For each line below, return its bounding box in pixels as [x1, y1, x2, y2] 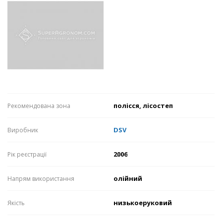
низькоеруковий [113, 198, 172, 208]
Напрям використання [7, 174, 74, 183]
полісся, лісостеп [113, 101, 173, 111]
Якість [7, 199, 25, 208]
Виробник [7, 126, 38, 135]
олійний [113, 174, 142, 183]
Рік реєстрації [7, 150, 47, 159]
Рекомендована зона [7, 102, 70, 111]
